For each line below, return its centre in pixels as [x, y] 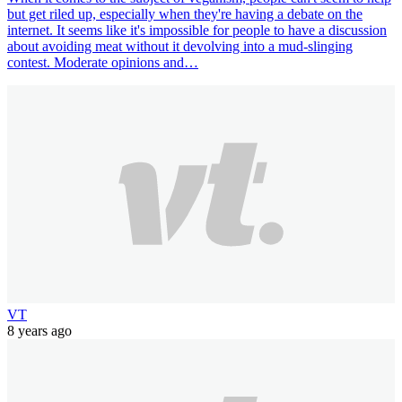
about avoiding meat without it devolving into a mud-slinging [180, 47]
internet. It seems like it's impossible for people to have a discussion [197, 31]
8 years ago [39, 331]
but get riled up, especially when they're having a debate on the [185, 14]
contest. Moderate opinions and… [103, 63]
